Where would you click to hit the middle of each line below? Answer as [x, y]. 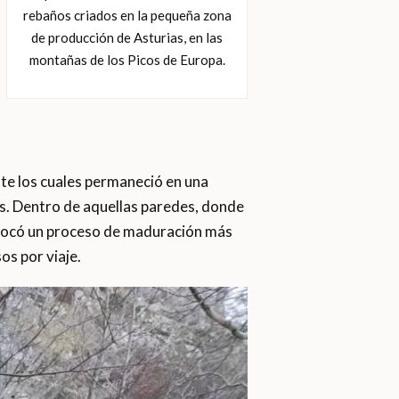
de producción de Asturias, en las [127, 37]
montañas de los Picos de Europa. [127, 59]
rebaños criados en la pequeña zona [127, 15]
